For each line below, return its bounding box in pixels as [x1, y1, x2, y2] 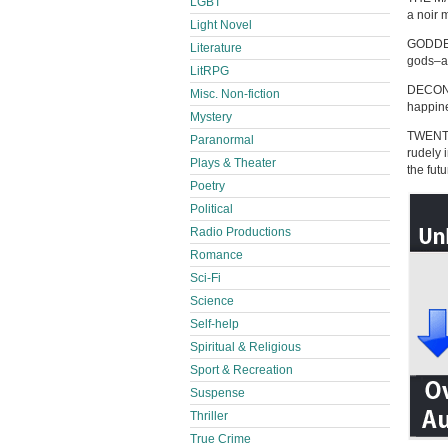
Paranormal [190, 133, 254, 147]
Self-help [190, 317, 239, 331]
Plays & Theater [190, 156, 276, 170]
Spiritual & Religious [190, 340, 301, 354]
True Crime [190, 432, 251, 446]
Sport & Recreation [190, 363, 293, 377]
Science [190, 294, 234, 308]
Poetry [190, 179, 225, 193]
